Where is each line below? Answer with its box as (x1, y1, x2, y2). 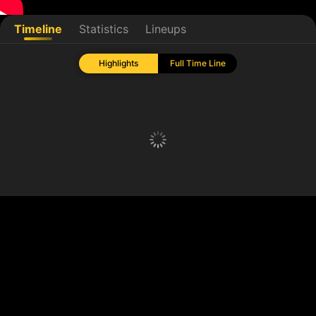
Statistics (79, 22, 128, 36)
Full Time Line (169, 58, 226, 68)
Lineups (145, 22, 186, 36)
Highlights (99, 58, 138, 68)
